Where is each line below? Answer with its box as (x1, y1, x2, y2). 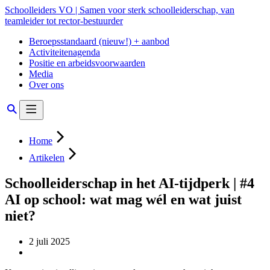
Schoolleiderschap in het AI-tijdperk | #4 (5, 175, 254, 191)
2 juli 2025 (29, 236, 70, 246)
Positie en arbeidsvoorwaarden (29, 58, 145, 68)
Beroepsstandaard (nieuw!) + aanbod (29, 36, 169, 46)
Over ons (29, 80, 64, 90)
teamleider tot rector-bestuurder (5, 16, 123, 26)
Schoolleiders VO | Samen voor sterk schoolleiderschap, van (5, 5, 234, 15)
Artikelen (29, 152, 64, 163)
